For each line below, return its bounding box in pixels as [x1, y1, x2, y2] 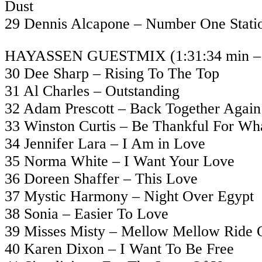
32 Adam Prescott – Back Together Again [5, 100, 261, 118]
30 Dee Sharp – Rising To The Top [5, 65, 219, 82]
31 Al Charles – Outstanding [5, 82, 180, 100]
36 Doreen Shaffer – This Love [5, 170, 198, 188]
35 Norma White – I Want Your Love [5, 153, 235, 170]
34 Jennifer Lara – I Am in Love [5, 135, 205, 153]
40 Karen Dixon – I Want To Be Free [5, 240, 234, 258]
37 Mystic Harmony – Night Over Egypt [5, 188, 254, 205]
